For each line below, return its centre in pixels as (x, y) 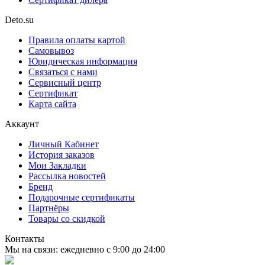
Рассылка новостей (67, 176)
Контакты (25, 238)
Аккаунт (22, 124)
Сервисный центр (65, 82)
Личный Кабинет (64, 144)
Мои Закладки (57, 165)
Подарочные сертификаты (82, 197)
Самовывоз (51, 50)
